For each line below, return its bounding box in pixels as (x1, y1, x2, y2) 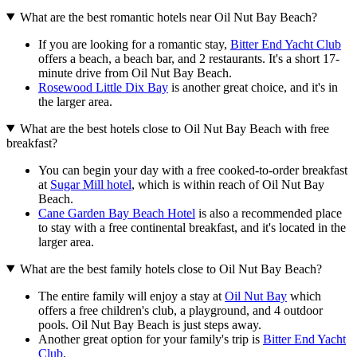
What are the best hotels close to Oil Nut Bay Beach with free (19, 121, 329, 135)
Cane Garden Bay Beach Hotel (38, 206, 195, 220)
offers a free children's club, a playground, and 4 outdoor (38, 303, 323, 317)
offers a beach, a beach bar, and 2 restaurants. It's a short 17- (38, 51, 339, 65)
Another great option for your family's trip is (38, 331, 263, 346)
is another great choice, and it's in (168, 80, 338, 94)
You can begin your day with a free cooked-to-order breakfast (38, 163, 347, 177)
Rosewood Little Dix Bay (38, 80, 168, 94)
